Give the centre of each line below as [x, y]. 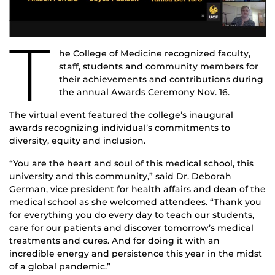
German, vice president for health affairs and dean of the [137, 189]
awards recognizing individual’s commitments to [120, 127]
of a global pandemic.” [60, 266]
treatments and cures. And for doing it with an [114, 240]
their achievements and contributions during [161, 79]
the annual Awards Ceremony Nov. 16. [144, 92]
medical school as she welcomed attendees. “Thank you [135, 202]
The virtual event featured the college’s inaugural [121, 114]
